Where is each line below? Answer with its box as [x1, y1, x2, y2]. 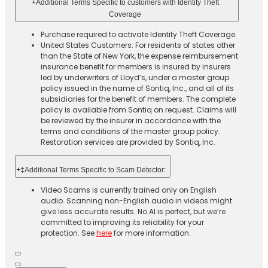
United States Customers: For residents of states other [40, 40, 235, 51]
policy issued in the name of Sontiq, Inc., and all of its [40, 83, 234, 94]
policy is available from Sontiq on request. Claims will [40, 105, 236, 115]
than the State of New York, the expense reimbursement [40, 51, 238, 62]
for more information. [111, 228, 191, 239]
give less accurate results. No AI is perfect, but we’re [40, 206, 226, 217]
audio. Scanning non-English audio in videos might [40, 196, 232, 206]
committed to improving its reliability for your [40, 217, 204, 228]
